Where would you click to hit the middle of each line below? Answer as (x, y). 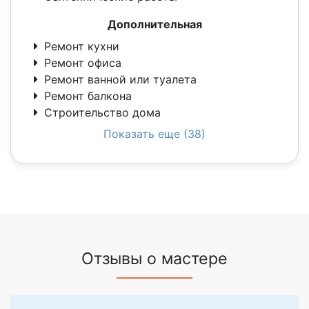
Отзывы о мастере (154, 259)
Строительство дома (102, 113)
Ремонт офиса (83, 63)
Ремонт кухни (82, 47)
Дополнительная (154, 24)
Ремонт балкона (88, 96)
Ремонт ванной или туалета (120, 80)
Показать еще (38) (154, 134)
